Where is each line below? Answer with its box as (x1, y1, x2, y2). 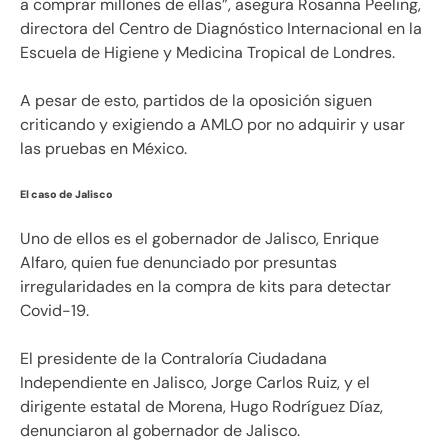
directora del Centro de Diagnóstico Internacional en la (20, 18, 422, 39)
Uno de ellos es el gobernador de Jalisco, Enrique (20, 227, 379, 249)
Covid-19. (20, 299, 89, 321)
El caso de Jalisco (20, 186, 113, 201)
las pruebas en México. (20, 138, 187, 159)
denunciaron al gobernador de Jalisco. (20, 419, 300, 441)
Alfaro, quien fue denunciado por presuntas (20, 251, 337, 273)
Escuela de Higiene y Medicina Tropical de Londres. (20, 42, 395, 63)
